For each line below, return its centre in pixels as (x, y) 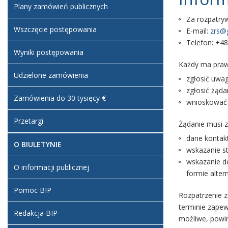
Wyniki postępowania (49, 52)
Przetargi (28, 121)
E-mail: (198, 31)
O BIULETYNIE (38, 144)
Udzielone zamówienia (51, 75)
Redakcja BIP (36, 213)
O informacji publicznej (51, 167)
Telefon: (201, 42)
